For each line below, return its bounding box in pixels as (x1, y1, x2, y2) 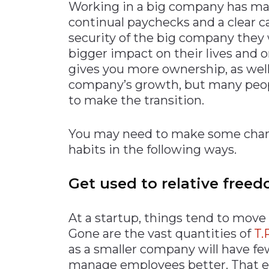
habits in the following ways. (68, 142, 237, 157)
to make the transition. (68, 92, 204, 107)
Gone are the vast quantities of (68, 226, 254, 241)
